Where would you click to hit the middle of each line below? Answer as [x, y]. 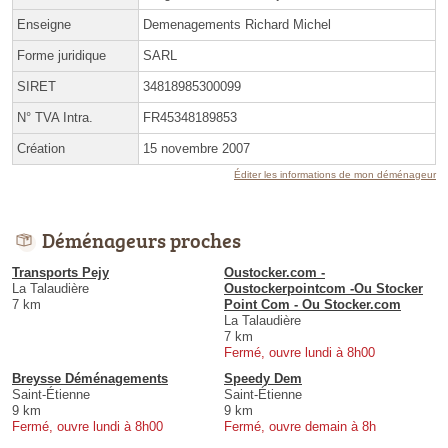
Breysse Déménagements [90, 379]
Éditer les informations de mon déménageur [335, 175]
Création [41, 149]
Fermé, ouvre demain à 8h [300, 427]
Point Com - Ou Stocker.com [312, 305]
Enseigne [44, 25]
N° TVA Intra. [55, 118]
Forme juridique [61, 56]
